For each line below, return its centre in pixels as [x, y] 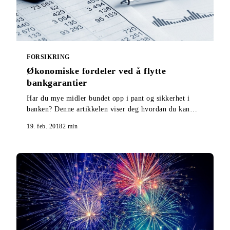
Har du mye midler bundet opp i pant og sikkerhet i [108, 99]
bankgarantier [57, 83]
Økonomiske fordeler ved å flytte [96, 71]
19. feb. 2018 [45, 127]
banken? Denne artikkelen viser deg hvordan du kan [108, 109]
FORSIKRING [48, 57]
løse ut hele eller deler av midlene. [81, 120]
